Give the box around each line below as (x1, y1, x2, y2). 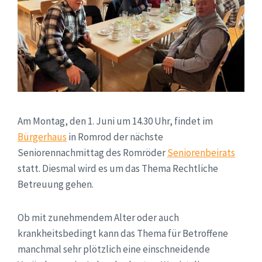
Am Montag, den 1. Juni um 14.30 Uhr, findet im (18, 114, 213, 127)
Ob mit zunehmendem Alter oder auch (18, 211, 179, 224)
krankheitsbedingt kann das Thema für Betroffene (18, 226, 228, 240)
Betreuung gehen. (18, 177, 94, 191)
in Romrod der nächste (67, 130, 163, 143)
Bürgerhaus (18, 130, 67, 143)
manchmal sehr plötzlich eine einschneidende (18, 242, 210, 256)
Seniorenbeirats (167, 146, 235, 159)
